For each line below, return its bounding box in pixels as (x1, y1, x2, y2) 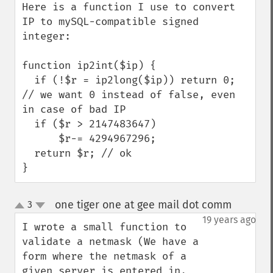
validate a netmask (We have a (22, 235, 199, 248)
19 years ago (202, 214, 256, 225)
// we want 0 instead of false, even (22, 88, 235, 101)
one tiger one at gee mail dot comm (54, 198, 232, 211)
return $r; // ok (22, 147, 34, 160)
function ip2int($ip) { (22, 59, 156, 72)
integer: (22, 30, 71, 43)
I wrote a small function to (22, 221, 186, 233)
